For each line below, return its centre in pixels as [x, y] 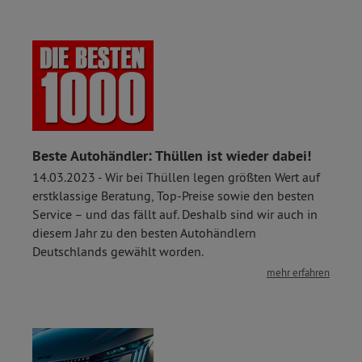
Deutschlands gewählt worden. [118, 252]
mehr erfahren [298, 273]
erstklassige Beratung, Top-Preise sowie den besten [173, 196]
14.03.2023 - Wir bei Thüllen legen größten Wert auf [176, 177]
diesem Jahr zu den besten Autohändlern [144, 233]
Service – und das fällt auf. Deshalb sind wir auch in [175, 215]
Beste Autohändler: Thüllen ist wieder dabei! [172, 156]
